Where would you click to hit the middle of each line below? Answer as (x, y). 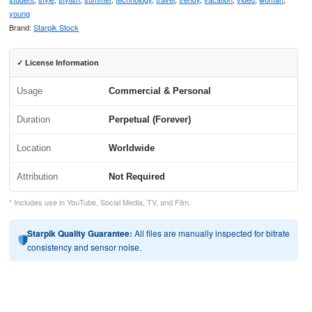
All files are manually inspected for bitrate (211, 233)
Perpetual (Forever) (150, 119)
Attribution (38, 177)
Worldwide (132, 148)
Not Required (137, 177)
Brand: (22, 27)
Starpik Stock (56, 27)
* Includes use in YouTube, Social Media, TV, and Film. (100, 202)
